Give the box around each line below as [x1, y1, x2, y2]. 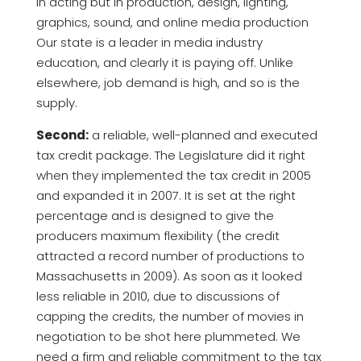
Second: [35, 126, 89, 143]
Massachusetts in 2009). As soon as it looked [35, 267, 302, 284]
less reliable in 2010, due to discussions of [35, 287, 280, 305]
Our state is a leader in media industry [35, 33, 263, 51]
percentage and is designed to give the [35, 206, 274, 224]
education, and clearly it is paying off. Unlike [35, 53, 293, 71]
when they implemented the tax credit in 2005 [35, 166, 311, 184]
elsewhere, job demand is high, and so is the [35, 73, 300, 91]
